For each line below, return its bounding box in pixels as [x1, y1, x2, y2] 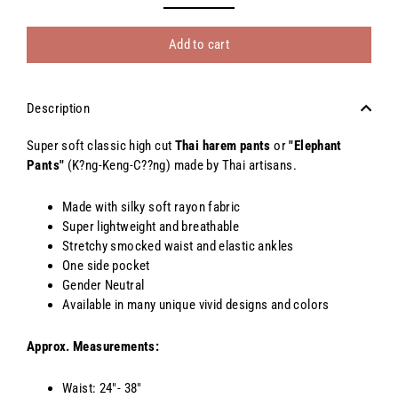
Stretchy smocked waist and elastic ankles [62, 237, 294, 254]
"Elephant [289, 137, 342, 154]
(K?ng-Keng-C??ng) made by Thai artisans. [64, 156, 297, 173]
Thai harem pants [174, 137, 271, 154]
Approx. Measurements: [27, 338, 160, 354]
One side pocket [62, 257, 150, 274]
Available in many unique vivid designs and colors [62, 296, 330, 313]
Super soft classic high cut [27, 137, 175, 154]
